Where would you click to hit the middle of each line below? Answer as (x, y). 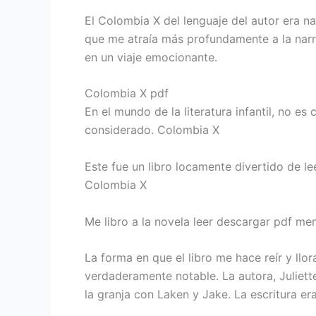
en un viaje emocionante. (151, 57)
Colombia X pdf (127, 93)
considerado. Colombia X (152, 130)
